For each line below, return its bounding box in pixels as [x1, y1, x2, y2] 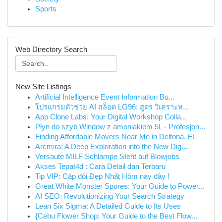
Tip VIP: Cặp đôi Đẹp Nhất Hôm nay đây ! [35, 172, 169, 180]
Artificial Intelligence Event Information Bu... [35, 93, 174, 101]
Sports [35, 5, 56, 13]
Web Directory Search [15, 46, 87, 54]
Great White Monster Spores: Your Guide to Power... [35, 182, 204, 190]
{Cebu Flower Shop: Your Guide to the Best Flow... [35, 212, 197, 220]
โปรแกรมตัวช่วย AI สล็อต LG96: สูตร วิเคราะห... [35, 103, 189, 111]
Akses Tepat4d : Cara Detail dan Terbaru [35, 163, 166, 170]
